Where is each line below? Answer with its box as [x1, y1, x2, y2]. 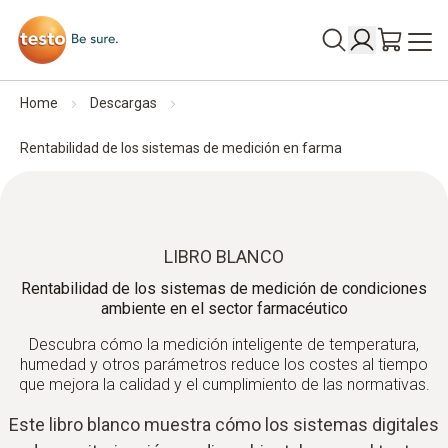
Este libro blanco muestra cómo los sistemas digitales [9, 414, 439, 435]
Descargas [90, 95, 157, 111]
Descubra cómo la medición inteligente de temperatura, [29, 335, 419, 354]
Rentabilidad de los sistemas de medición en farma [20, 140, 342, 156]
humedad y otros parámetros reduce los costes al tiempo [20, 355, 428, 374]
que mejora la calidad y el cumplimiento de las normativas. [18, 375, 430, 394]
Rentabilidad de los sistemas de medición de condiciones [21, 279, 427, 298]
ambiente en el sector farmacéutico [100, 299, 348, 318]
